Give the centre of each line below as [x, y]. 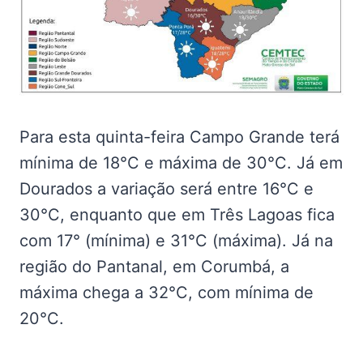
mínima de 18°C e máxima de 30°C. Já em [181, 162]
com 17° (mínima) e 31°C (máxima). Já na [176, 240]
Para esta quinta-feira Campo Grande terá [179, 137]
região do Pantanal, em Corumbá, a [154, 266]
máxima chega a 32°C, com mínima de [167, 292]
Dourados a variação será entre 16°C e [167, 188]
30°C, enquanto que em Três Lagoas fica [177, 214]
